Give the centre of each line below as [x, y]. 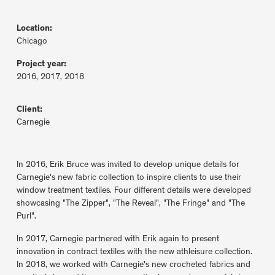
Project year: [41, 64]
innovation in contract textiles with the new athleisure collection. [134, 252]
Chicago [32, 41]
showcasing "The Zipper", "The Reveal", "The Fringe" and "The [130, 203]
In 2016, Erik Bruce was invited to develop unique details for [128, 165]
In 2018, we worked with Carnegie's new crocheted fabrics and [133, 265]
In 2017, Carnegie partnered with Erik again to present [118, 239]
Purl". [26, 216]
